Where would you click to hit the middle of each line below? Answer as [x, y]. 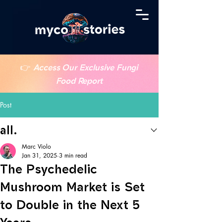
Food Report [79, 81]
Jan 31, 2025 [39, 155]
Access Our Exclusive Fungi [86, 67]
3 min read [73, 155]
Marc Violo [36, 146]
